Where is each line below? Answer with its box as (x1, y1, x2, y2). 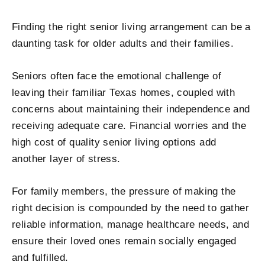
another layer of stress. (12, 153, 121, 164)
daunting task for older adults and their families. (12, 37, 234, 49)
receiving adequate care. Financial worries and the (12, 119, 246, 131)
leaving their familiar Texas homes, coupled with (12, 86, 235, 98)
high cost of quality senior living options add (12, 136, 216, 148)
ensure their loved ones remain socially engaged (12, 235, 237, 247)
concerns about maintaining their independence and (12, 103, 250, 115)
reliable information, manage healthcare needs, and (12, 218, 249, 230)
